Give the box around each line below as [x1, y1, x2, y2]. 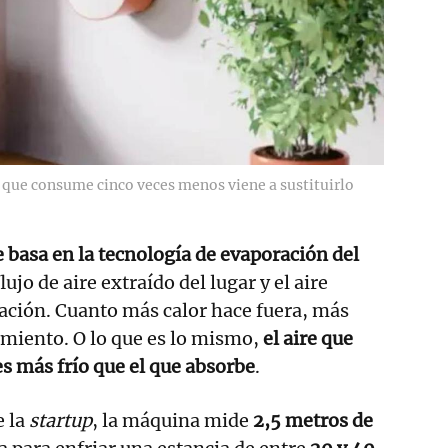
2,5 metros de [249, 409, 373, 433]
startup [29, 409, 92, 433]
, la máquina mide [92, 409, 249, 433]
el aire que [263, 327, 353, 351]
